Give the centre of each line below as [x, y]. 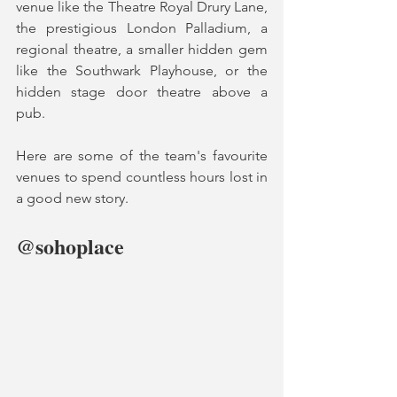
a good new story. [74, 198]
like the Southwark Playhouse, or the [142, 70]
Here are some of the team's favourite [142, 156]
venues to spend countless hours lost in [142, 177]
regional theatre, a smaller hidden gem [142, 49]
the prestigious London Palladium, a [142, 28]
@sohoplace [70, 246]
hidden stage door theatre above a [142, 92]
